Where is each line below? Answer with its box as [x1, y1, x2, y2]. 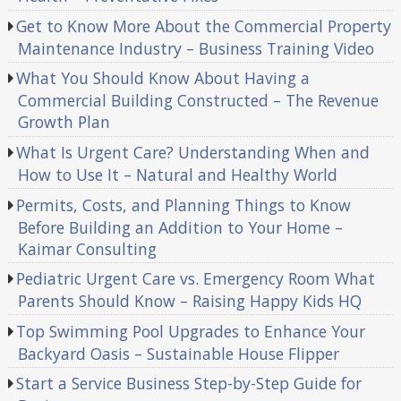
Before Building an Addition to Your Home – [17, 216, 343, 238]
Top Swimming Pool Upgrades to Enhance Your [16, 320, 366, 342]
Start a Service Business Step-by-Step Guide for [16, 372, 363, 395]
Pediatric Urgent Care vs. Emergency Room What [16, 268, 376, 290]
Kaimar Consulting [17, 237, 157, 260]
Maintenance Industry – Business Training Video [17, 37, 374, 59]
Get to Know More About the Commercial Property [16, 14, 392, 37]
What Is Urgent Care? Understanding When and [16, 141, 371, 164]
